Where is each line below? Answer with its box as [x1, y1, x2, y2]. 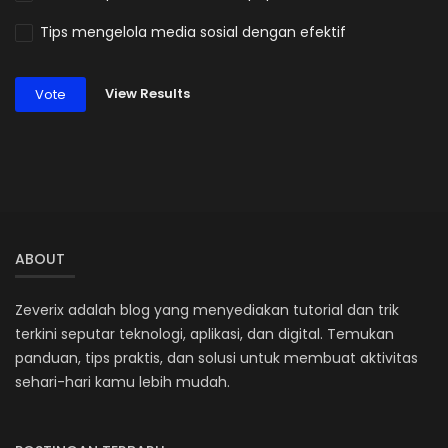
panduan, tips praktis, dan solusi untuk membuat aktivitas [15, 347, 418, 368]
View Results [105, 84, 190, 104]
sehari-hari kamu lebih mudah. [15, 371, 230, 392]
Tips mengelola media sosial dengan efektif [40, 21, 347, 42]
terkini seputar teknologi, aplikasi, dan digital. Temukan [15, 323, 394, 344]
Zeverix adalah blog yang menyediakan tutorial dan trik [15, 299, 399, 320]
